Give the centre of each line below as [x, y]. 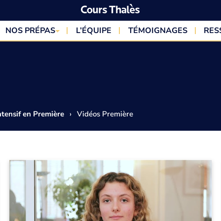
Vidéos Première [104, 114]
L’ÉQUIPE [94, 31]
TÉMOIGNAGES [158, 31]
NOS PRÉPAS [30, 31]
